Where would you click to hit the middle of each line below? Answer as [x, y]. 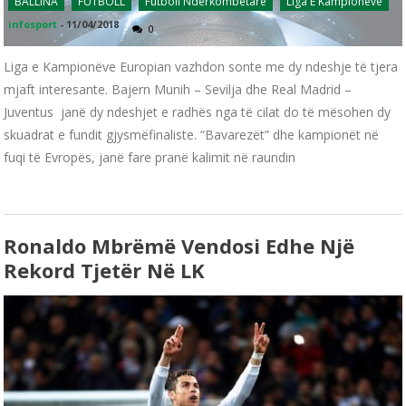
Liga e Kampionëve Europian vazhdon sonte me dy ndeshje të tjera [201, 67]
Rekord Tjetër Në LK [105, 271]
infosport [33, 24]
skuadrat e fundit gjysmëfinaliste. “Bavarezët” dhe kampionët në [192, 135]
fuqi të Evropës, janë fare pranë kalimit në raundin [150, 158]
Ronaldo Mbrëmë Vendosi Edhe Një [179, 246]
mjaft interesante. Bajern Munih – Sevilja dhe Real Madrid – [178, 90]
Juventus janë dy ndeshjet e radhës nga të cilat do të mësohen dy [198, 112]
